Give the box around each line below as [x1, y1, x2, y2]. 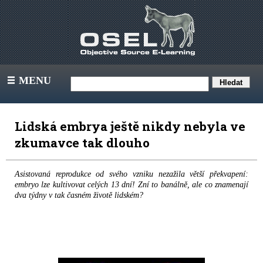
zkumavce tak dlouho [15, 134, 156, 151]
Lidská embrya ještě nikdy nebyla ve [15, 118, 245, 134]
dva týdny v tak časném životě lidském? [15, 191, 143, 200]
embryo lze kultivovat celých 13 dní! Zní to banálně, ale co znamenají [15, 180, 248, 189]
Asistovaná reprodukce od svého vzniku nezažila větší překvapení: [15, 170, 248, 178]
